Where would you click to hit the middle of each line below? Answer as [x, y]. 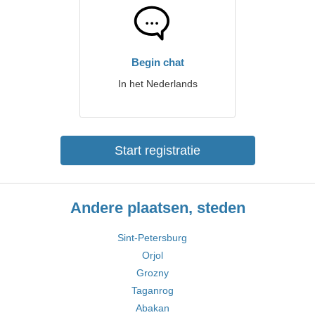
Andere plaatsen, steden [157, 208]
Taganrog [152, 290]
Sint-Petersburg [152, 238]
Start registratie [157, 150]
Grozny [152, 273]
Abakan [152, 308]
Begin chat [157, 62]
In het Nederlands [157, 84]
